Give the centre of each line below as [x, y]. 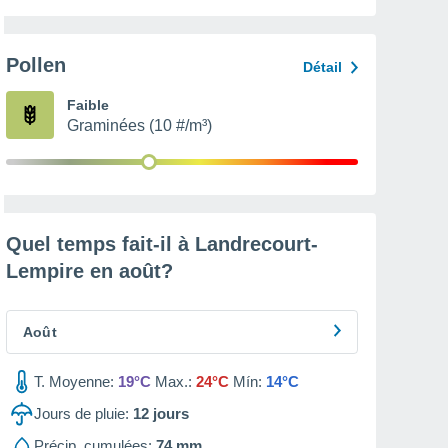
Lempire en [62, 271]
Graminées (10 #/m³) [139, 125]
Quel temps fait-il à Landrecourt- [162, 244]
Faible [88, 105]
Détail [322, 67]
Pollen [36, 65]
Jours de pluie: [81, 413]
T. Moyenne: [74, 381]
